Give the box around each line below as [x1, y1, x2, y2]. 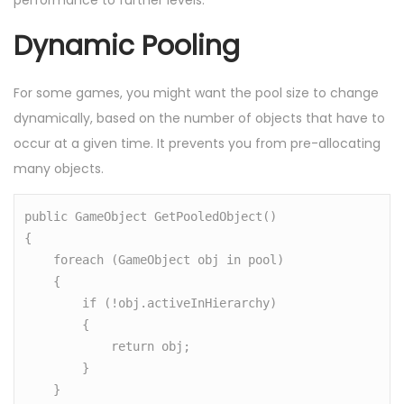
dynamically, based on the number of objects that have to [14, 109, 385, 128]
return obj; [24, 338, 112, 353]
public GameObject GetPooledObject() [24, 208, 278, 224]
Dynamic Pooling [14, 27, 240, 66]
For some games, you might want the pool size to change [14, 84, 379, 103]
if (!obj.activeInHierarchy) [24, 295, 83, 310]
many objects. [14, 160, 104, 179]
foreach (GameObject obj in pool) [24, 252, 54, 267]
